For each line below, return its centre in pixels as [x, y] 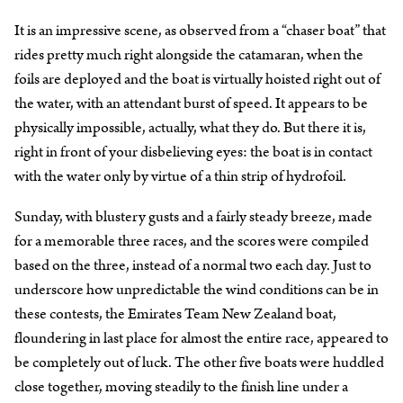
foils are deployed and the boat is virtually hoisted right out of [197, 79]
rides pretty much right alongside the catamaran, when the [189, 54]
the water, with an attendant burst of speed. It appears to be [191, 103]
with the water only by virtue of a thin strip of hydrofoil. [180, 176]
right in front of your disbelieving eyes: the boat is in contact [193, 152]
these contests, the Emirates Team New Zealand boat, [175, 313]
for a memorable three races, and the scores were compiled [192, 241]
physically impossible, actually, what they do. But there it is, [190, 127]
